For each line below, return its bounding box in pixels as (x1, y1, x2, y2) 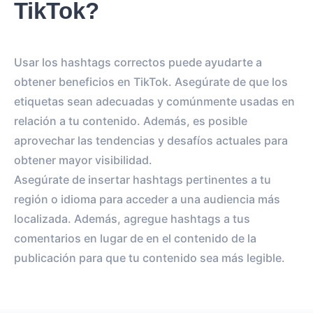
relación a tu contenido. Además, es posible (14, 114, 247, 128)
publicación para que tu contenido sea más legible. (14, 251, 285, 265)
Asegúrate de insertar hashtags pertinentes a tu (14, 173, 271, 187)
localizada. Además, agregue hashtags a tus (14, 212, 250, 226)
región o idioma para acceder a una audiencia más (14, 192, 280, 206)
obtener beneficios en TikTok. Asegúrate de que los (14, 75, 288, 89)
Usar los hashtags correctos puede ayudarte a (14, 55, 262, 69)
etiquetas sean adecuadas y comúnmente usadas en (14, 94, 295, 108)
